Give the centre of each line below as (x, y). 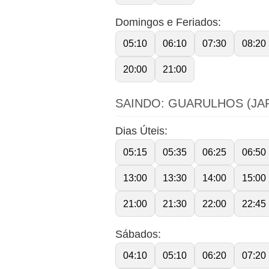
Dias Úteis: (141, 131)
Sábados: (138, 234)
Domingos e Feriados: (168, 22)
